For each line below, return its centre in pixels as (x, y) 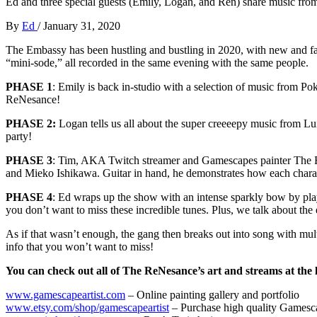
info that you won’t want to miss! (80, 246)
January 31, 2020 (82, 25)
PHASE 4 (29, 197)
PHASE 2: (31, 123)
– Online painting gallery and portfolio (212, 294)
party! (19, 136)
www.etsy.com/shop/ (52, 307)
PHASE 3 (29, 160)
